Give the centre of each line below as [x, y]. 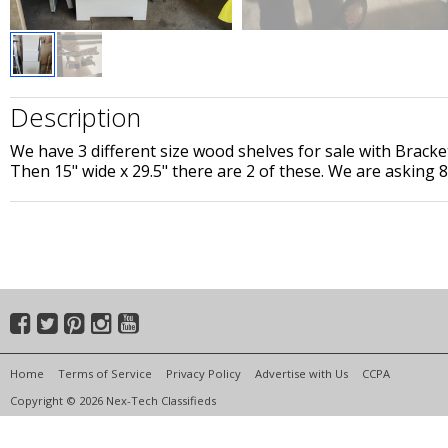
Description [75, 117]
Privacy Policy [203, 373]
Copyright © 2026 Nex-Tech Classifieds [113, 400]
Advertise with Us [301, 373]
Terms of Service [105, 373]
